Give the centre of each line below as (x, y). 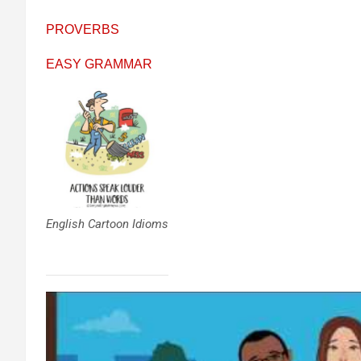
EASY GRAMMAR (99, 64)
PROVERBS (83, 29)
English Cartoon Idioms (107, 224)
